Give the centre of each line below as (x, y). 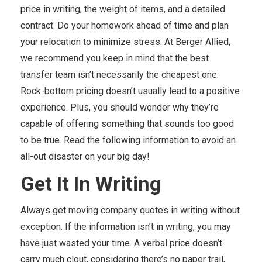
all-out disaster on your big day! (85, 156)
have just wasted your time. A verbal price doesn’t (121, 243)
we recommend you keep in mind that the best (115, 58)
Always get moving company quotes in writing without (130, 210)
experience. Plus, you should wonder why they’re (120, 107)
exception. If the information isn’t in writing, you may (126, 227)
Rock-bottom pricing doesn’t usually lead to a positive (130, 91)
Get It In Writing (91, 184)
